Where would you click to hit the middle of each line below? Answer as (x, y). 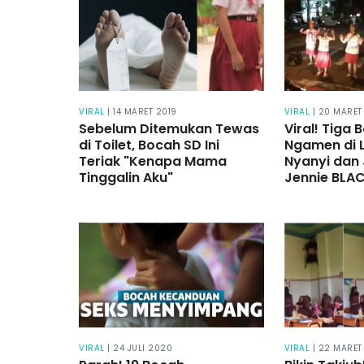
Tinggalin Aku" (126, 178)
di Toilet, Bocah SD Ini (149, 145)
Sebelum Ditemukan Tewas (169, 129)
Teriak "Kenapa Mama (153, 162)
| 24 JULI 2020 (140, 348)
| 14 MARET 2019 (142, 112)
